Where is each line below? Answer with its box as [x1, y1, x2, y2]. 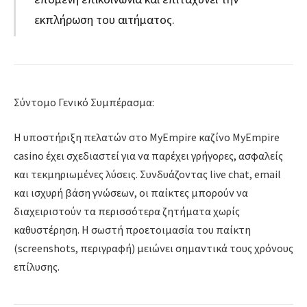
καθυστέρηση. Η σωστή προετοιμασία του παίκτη [14, 223, 251, 237]
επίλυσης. [14, 260, 60, 274]
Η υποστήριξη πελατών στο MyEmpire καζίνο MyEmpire [14, 130, 280, 145]
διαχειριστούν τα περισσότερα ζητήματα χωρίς [14, 204, 240, 219]
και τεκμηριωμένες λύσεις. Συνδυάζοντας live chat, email [14, 167, 281, 182]
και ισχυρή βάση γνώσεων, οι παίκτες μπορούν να [14, 186, 248, 200]
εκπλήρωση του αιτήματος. [34, 11, 175, 27]
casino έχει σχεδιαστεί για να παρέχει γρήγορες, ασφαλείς [14, 149, 283, 163]
